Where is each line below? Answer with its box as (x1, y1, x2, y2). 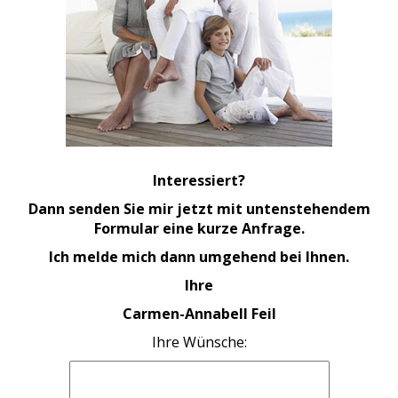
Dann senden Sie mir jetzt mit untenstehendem (28, 199, 370, 219)
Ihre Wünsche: (151, 332, 247, 353)
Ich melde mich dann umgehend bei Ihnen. (49, 247, 349, 267)
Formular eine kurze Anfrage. (93, 219, 305, 239)
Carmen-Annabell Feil (122, 304, 276, 324)
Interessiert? (153, 171, 245, 191)
